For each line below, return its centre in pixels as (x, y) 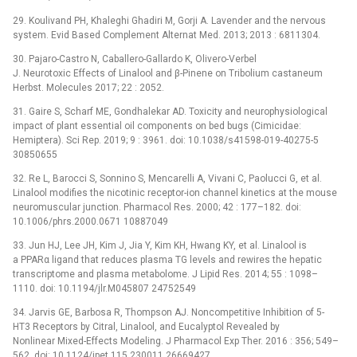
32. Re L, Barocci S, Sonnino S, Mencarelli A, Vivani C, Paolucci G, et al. (167, 178)
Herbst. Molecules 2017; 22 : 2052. (88, 87)
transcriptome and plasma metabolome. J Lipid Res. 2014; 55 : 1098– (165, 274)
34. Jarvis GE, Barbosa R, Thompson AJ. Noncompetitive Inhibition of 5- (169, 312)
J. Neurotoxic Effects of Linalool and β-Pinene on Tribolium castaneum (168, 73)
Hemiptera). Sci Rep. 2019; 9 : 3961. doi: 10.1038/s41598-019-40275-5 (166, 140)
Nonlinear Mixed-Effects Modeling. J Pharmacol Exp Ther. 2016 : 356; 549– (176, 341)
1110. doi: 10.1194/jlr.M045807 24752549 (104, 288)
